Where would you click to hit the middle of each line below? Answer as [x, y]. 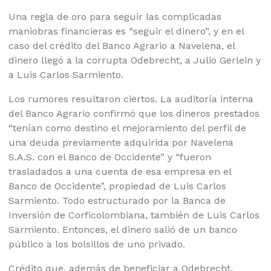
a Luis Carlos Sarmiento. [66, 75]
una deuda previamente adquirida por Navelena [121, 143]
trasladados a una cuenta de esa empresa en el [120, 172]
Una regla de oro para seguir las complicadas [115, 17]
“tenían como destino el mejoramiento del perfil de [128, 128]
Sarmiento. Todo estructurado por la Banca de [117, 201]
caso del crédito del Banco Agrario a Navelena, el [122, 46]
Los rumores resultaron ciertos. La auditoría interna [131, 99]
